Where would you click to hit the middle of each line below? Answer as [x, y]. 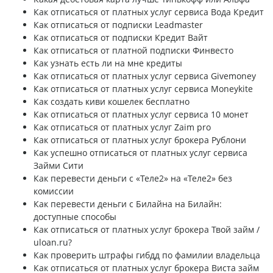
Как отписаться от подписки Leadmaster [118, 25]
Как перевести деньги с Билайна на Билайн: [128, 204]
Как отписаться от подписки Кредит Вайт [121, 38]
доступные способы [75, 217]
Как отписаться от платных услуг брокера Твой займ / [147, 230]
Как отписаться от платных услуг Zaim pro [122, 127]
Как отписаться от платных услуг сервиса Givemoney [145, 76]
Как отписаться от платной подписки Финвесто [133, 51]
